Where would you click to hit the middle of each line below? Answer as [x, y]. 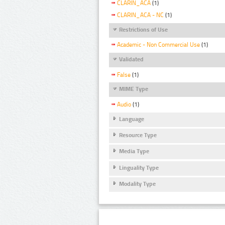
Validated [131, 60]
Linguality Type [139, 167]
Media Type [134, 151]
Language [132, 119]
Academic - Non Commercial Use [158, 45]
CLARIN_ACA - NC [140, 15]
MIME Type [134, 89]
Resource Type [138, 135]
